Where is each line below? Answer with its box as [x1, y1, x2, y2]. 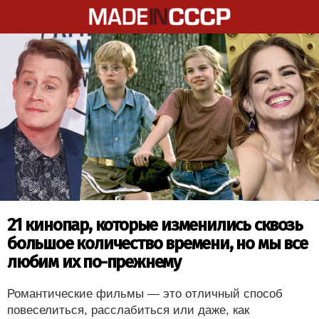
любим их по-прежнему [7, 251, 181, 272]
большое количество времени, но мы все [7, 233, 308, 253]
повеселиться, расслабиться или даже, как [7, 303, 249, 317]
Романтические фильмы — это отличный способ [7, 286, 283, 300]
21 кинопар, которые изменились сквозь [7, 214, 303, 235]
